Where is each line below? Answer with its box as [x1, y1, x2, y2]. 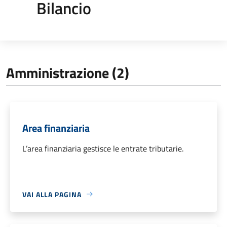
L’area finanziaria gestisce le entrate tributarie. [22, 142, 183, 155]
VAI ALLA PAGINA [22, 188, 82, 200]
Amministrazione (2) [6, 61, 129, 84]
